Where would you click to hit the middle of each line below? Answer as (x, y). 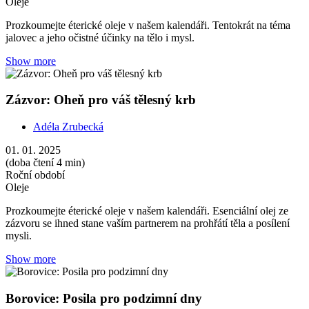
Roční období (35, 175)
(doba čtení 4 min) (45, 163)
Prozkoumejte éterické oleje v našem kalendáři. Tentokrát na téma (148, 25)
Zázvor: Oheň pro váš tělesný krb (101, 100)
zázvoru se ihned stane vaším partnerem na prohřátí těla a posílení (148, 223)
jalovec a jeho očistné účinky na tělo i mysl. (100, 37)
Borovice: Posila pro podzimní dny (104, 298)
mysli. (19, 236)
